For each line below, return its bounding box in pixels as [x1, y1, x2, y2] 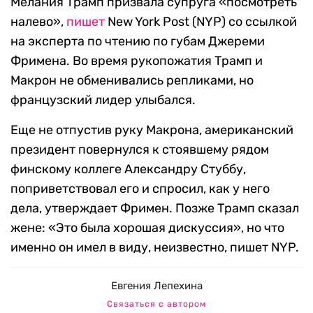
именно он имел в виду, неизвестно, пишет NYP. [10, 240, 299, 256]
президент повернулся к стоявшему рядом [10, 142, 269, 158]
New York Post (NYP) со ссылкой [105, 14, 297, 30]
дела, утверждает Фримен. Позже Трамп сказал [10, 201, 299, 217]
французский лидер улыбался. [10, 92, 196, 108]
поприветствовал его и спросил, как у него [10, 181, 270, 197]
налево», [10, 14, 66, 30]
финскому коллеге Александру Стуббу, [10, 161, 246, 177]
